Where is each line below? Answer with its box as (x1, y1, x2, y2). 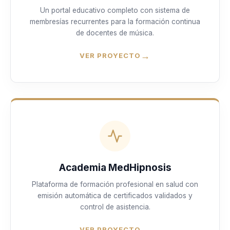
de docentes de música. (76, 29, 154, 37)
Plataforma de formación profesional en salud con (32, 180, 198, 189)
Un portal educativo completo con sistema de (40, 6, 190, 15)
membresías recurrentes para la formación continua (30, 17, 200, 26)
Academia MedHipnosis (59, 162, 171, 174)
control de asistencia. (80, 203, 150, 212)
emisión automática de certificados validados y (37, 191, 193, 200)
